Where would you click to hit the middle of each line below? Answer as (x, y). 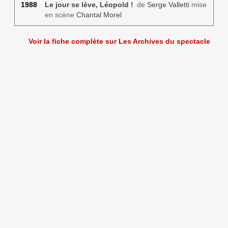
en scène (60, 15)
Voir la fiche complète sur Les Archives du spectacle (119, 41)
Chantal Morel (99, 15)
